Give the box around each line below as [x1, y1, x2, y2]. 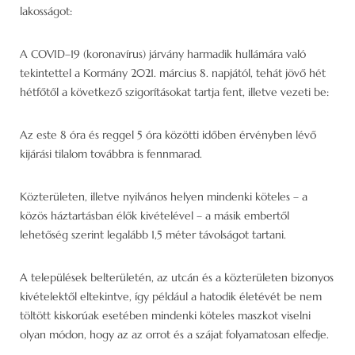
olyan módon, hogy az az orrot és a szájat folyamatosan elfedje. [20, 326, 329, 342]
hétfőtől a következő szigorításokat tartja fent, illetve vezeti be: [20, 84, 329, 99]
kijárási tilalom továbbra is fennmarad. [20, 146, 202, 161]
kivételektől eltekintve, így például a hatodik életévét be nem [20, 288, 322, 303]
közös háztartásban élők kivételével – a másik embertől [20, 208, 289, 223]
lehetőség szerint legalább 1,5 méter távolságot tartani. [20, 227, 286, 242]
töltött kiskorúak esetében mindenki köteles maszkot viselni [20, 307, 311, 323]
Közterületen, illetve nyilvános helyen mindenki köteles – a [20, 189, 307, 204]
